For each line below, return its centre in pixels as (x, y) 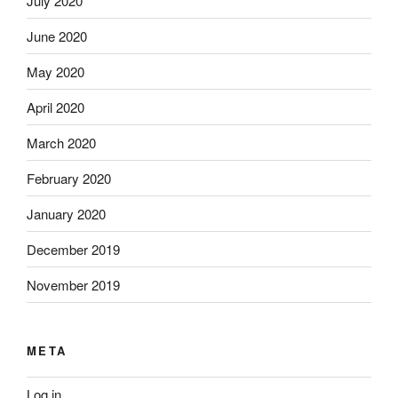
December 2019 (73, 249)
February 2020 (69, 178)
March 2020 (61, 142)
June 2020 (57, 36)
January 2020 (66, 213)
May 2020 (56, 71)
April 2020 (56, 107)
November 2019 (73, 284)
